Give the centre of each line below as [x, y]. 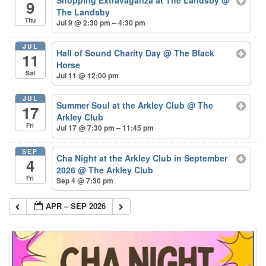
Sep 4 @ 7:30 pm [85, 180]
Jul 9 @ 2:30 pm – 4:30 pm [101, 22]
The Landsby [83, 12]
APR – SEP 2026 [76, 205]
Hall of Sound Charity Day [110, 53]
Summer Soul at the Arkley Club [122, 105]
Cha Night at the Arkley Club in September [142, 158]
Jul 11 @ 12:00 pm [88, 75]
